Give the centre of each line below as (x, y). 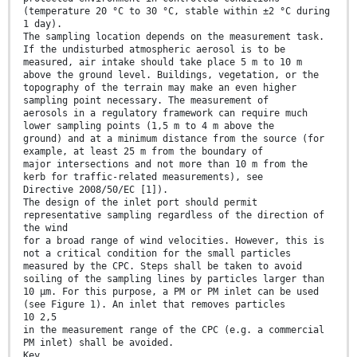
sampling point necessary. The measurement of (146, 101)
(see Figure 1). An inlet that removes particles (154, 305)
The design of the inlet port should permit (140, 203)
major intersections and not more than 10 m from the (165, 165)
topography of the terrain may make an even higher (160, 88)
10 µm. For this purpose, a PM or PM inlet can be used (171, 292)
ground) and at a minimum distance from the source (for (174, 139)
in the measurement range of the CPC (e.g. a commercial (174, 330)
